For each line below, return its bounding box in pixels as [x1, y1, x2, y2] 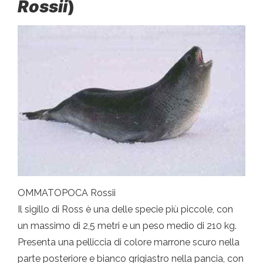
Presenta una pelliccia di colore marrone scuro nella [18, 236, 240, 248]
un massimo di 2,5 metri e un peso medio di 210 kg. [18, 220, 237, 231]
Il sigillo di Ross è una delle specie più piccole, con [18, 203, 233, 215]
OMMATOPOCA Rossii [18, 187, 116, 198]
